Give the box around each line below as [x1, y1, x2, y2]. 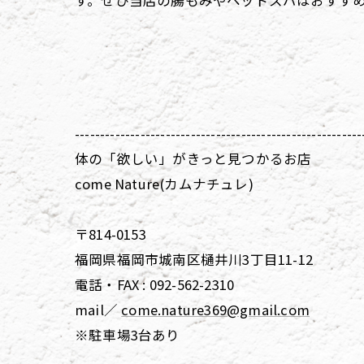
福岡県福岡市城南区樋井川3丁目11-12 [75, 249, 313, 269]
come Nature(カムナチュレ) [75, 174, 253, 193]
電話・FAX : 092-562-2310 [75, 275, 235, 294]
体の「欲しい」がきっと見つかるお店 [75, 149, 312, 168]
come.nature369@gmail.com [121, 300, 310, 319]
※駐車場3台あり [75, 325, 180, 344]
